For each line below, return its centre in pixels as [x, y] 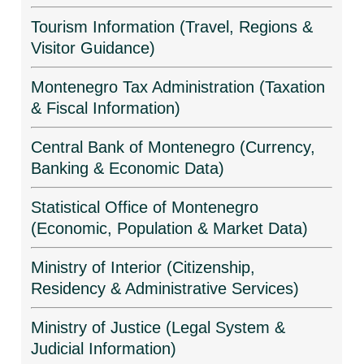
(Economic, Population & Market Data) [170, 228]
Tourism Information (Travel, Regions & [172, 27]
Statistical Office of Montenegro [145, 207]
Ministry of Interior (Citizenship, [143, 267]
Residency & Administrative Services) [165, 288]
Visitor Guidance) [93, 48]
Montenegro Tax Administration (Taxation [178, 87]
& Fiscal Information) [106, 108]
